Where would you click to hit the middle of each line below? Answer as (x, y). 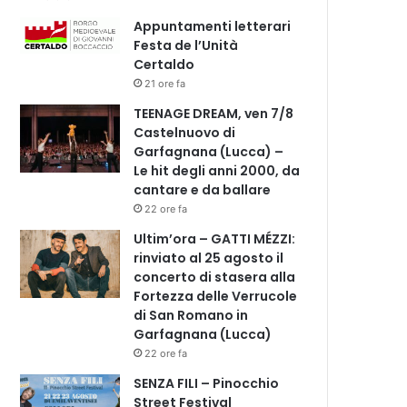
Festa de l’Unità (186, 45)
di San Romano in (191, 315)
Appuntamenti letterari (213, 26)
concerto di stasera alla (215, 277)
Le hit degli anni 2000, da (217, 170)
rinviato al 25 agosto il (209, 258)
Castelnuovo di (185, 132)
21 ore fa (165, 83)
